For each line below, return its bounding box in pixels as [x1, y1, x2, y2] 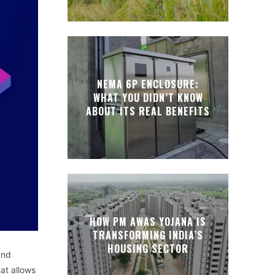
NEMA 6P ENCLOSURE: [97, 77, 199, 91]
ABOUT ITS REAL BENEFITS [86, 104, 210, 118]
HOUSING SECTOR [107, 241, 188, 256]
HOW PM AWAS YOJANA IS [90, 214, 206, 229]
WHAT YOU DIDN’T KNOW [93, 90, 203, 105]
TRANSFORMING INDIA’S [93, 228, 203, 242]
